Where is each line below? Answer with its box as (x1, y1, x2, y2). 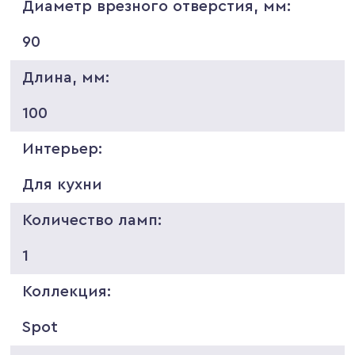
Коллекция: (22, 283, 112, 300)
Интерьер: (22, 140, 103, 157)
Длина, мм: (22, 69, 110, 86)
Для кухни (22, 176, 103, 193)
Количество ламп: (22, 212, 162, 228)
